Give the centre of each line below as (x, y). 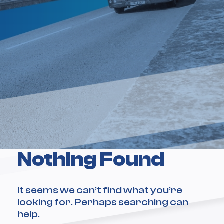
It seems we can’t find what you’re (100, 190)
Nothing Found (91, 160)
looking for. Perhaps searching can (103, 202)
